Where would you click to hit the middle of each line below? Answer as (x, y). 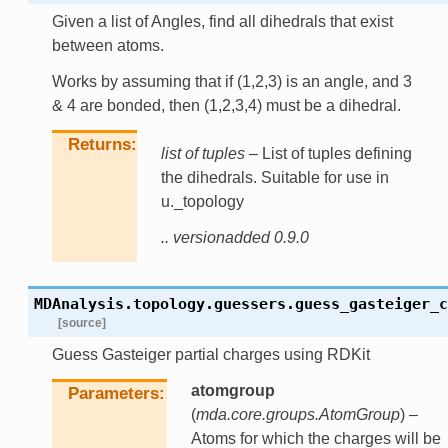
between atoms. (107, 45)
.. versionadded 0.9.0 (234, 237)
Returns (99, 144)
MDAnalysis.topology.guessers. (164, 303)
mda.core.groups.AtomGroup (297, 414)
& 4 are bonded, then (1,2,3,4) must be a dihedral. (226, 105)
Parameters (113, 393)
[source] (81, 322)
